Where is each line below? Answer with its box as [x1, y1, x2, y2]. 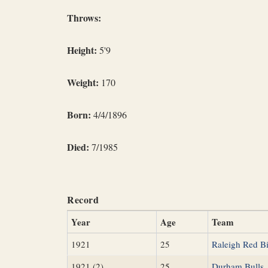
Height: [67, 43, 97, 57]
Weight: [67, 75, 99, 89]
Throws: [67, 11, 101, 25]
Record [67, 193, 99, 206]
